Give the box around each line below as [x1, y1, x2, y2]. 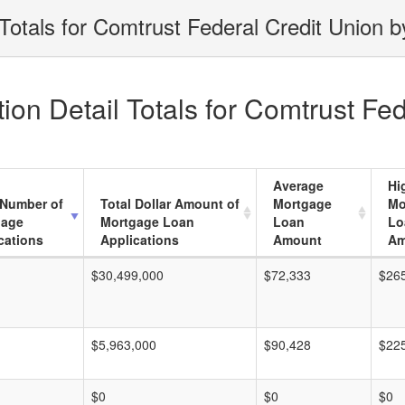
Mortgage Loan [100, 212, 194, 231]
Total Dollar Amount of [100, 194, 240, 212]
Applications [100, 231, 179, 249]
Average [273, 176, 324, 194]
